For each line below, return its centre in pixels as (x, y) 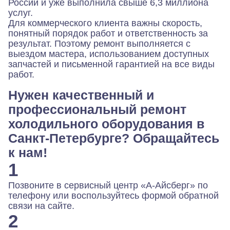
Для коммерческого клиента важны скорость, (105, 23)
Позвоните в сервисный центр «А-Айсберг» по (108, 185)
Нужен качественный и (81, 95)
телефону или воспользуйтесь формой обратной (113, 196)
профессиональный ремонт (97, 109)
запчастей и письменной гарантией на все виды (111, 64)
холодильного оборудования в (106, 124)
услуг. (21, 13)
